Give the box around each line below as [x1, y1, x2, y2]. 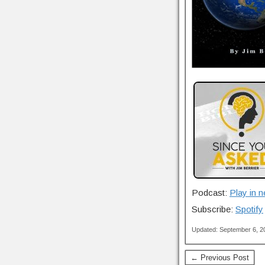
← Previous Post [190, 253, 249, 262]
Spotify [235, 204, 263, 214]
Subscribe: [192, 204, 235, 214]
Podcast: [192, 188, 230, 198]
